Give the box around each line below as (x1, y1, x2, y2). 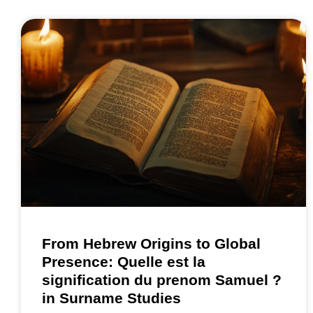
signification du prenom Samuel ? (42, 272, 282, 289)
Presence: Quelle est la (42, 254, 205, 270)
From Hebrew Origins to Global (42, 235, 261, 252)
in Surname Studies (42, 290, 181, 307)
